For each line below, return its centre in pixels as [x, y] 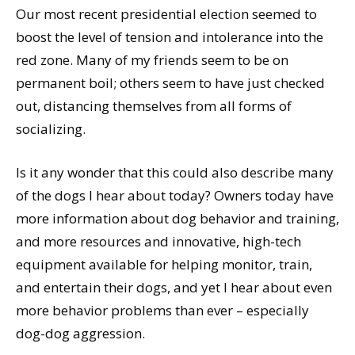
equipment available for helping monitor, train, [164, 264]
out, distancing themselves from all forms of [154, 105]
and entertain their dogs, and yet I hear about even [174, 287]
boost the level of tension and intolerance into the [170, 36]
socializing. [51, 128]
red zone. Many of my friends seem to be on [152, 59]
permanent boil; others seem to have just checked [170, 82]
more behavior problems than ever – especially [162, 310]
